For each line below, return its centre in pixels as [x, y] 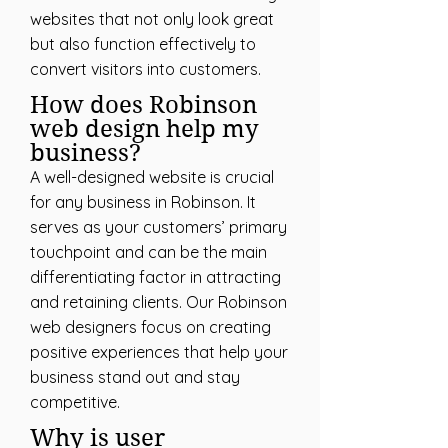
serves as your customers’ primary [158, 227]
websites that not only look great [152, 19]
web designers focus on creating [150, 327]
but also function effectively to [143, 44]
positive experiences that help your [159, 352]
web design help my [144, 129]
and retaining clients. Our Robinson [158, 302]
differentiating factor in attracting [155, 277]
